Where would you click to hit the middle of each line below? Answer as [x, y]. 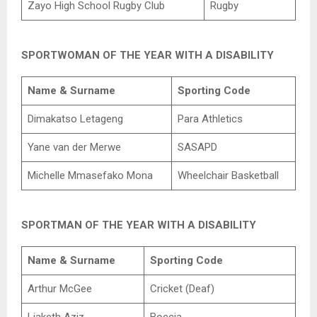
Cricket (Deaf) [182, 288]
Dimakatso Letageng [75, 119]
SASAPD [197, 147]
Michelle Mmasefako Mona [90, 175]
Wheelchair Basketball [228, 175]
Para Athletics [210, 119]
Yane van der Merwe [74, 147]
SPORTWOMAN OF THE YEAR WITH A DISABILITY [148, 55]
